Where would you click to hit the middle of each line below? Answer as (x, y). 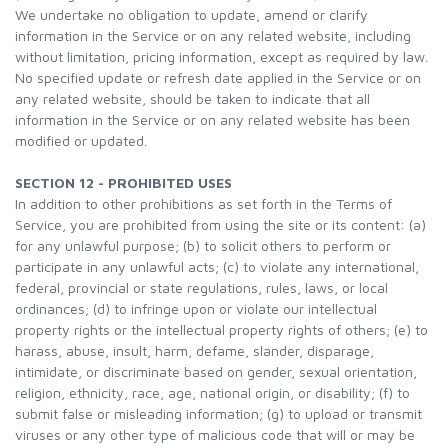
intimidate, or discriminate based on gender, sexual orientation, (216, 371)
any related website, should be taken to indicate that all (192, 98)
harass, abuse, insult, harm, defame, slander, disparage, (194, 350)
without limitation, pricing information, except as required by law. (221, 56)
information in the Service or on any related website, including (213, 35)
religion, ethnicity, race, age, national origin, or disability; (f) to (212, 392)
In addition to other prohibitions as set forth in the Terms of (203, 203)
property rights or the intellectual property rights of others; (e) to (221, 329)
